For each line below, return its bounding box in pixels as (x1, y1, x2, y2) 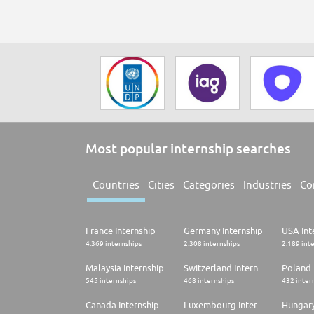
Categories (183, 179, 235, 191)
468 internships (184, 276, 234, 285)
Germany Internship (184, 225, 263, 237)
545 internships (86, 276, 136, 285)
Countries (93, 179, 139, 191)
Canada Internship (86, 299, 159, 311)
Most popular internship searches (86, 140, 291, 157)
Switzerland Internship (258, 262, 267, 274)
